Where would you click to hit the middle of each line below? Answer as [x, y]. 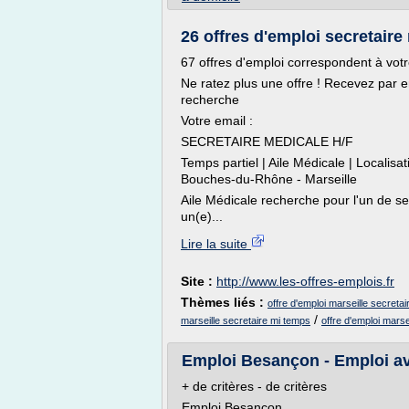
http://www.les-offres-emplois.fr [305, 281]
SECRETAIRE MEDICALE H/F [267, 142]
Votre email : [217, 121]
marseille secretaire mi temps [246, 320]
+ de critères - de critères [254, 386]
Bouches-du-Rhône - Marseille [269, 179]
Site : [199, 281]
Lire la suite [216, 244]
